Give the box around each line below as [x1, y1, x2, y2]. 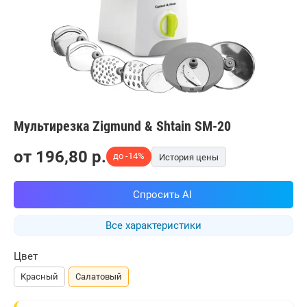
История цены [159, 151, 219, 162]
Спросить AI [132, 188, 192, 201]
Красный [21, 271, 58, 282]
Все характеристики [106, 219, 201, 232]
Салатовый [75, 271, 122, 282]
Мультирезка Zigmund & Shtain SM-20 [14, 117, 231, 134]
